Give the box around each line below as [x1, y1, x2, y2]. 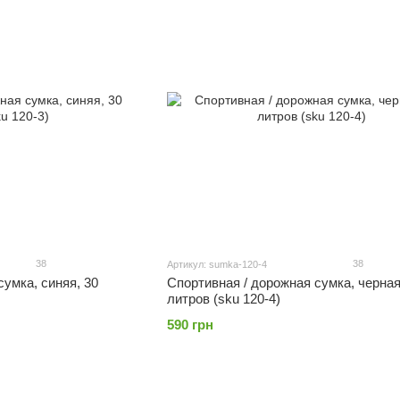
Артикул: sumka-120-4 [166, 259, 267, 270]
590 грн [166, 317, 213, 332]
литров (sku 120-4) [166, 291, 280, 306]
